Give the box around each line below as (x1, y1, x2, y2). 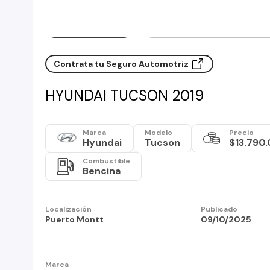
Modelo (145, 127, 172, 137)
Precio (229, 127, 254, 137)
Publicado (200, 204, 237, 214)
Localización (45, 204, 92, 214)
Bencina (83, 164, 121, 177)
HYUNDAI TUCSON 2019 (45, 86, 204, 105)
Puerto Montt (45, 213, 104, 225)
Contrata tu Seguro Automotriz (54, 58, 190, 69)
